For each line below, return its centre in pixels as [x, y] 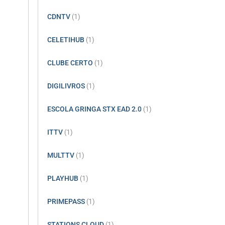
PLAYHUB [63, 178]
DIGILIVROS [66, 86]
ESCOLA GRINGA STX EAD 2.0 [94, 109]
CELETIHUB [66, 39]
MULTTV [61, 155]
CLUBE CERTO [70, 63]
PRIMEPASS [66, 201]
